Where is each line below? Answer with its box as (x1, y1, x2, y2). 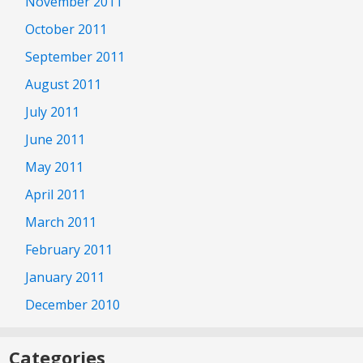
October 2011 (25, 19, 107, 38)
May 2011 (25, 157, 83, 176)
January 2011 (25, 267, 105, 286)
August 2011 (25, 75, 101, 93)
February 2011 (25, 240, 113, 258)
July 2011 (25, 102, 79, 121)
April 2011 (25, 185, 86, 203)
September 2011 (25, 47, 125, 66)
